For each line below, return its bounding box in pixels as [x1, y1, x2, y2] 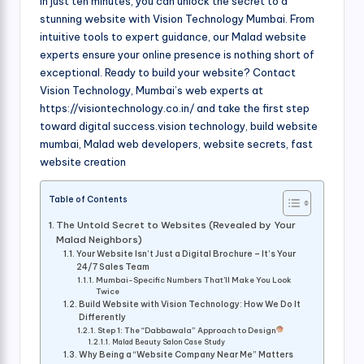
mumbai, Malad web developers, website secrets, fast [40, 137, 313, 151]
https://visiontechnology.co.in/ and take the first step [40, 102, 310, 115]
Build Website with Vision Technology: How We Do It [79, 299, 301, 310]
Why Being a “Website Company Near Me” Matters [79, 349, 294, 361]
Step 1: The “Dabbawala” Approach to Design [97, 326, 276, 336]
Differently [79, 312, 127, 323]
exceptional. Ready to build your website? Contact [40, 66, 296, 80]
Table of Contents [49, 194, 128, 206]
